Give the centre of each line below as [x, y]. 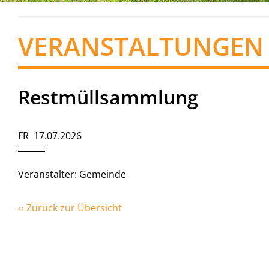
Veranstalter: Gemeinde [72, 174]
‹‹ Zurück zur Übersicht [70, 208]
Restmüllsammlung [108, 97]
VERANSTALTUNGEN [141, 46]
